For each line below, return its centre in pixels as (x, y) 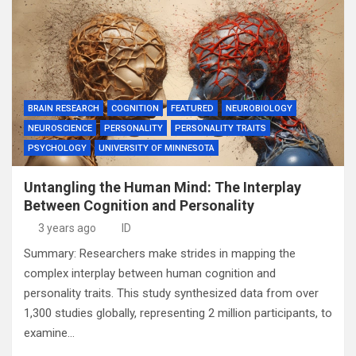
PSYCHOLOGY (57, 148)
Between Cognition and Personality (139, 205)
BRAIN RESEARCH (64, 108)
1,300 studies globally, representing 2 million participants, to (178, 313)
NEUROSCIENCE (60, 128)
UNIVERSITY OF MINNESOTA (157, 148)
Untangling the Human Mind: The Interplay (163, 187)
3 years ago (67, 228)
